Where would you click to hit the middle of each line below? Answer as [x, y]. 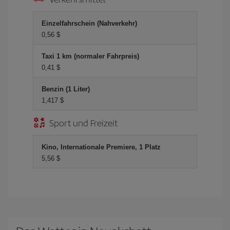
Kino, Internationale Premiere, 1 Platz [101, 147]
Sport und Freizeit [83, 122]
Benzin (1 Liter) [66, 89]
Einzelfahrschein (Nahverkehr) [89, 23]
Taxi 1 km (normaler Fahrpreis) [90, 56]
